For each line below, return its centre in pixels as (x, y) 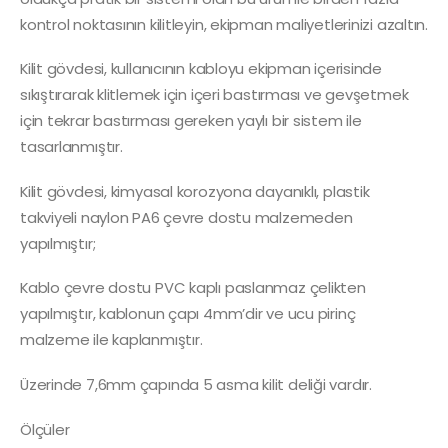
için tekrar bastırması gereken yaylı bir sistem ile (191, 121)
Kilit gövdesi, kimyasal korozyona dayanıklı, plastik (195, 191)
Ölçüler (45, 429)
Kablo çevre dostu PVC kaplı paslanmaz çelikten (193, 288)
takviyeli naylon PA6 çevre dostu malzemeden (186, 217)
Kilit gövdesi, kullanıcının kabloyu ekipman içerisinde (201, 69)
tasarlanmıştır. (71, 147)
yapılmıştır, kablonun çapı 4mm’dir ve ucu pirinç (188, 314)
